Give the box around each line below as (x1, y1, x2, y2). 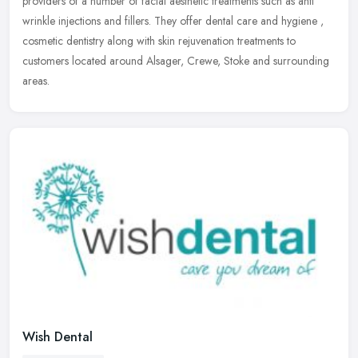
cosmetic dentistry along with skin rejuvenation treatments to (22, 33, 296, 50)
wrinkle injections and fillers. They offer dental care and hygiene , (22, 13, 324, 30)
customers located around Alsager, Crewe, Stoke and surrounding (22, 53, 329, 70)
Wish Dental (22, 327, 93, 346)
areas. (22, 73, 50, 89)
